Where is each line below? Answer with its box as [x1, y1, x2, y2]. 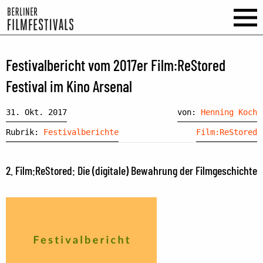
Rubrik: [6, 127, 43, 137]
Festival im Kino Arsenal [6, 77, 132, 96]
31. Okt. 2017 [6, 107, 67, 117]
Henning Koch [201, 107, 257, 117]
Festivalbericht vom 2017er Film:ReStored [6, 56, 225, 75]
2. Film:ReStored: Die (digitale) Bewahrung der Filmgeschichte [6, 163, 257, 177]
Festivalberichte [43, 127, 119, 137]
